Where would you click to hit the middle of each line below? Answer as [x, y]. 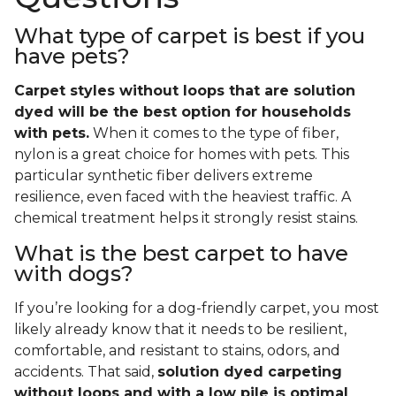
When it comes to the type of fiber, [214, 133]
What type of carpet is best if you [190, 36]
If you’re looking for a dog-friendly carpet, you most [197, 308]
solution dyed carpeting [250, 372]
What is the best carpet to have [181, 254]
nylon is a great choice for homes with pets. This [182, 155]
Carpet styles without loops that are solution [185, 91]
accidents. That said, [86, 372]
